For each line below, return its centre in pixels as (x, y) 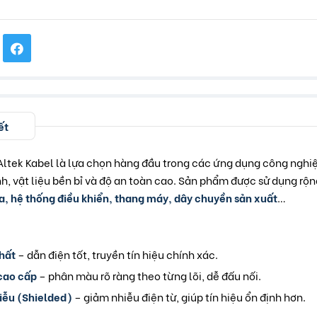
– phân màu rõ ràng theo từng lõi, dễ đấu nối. (149, 276)
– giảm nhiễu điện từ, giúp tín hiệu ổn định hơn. (189, 297)
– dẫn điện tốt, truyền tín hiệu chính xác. (117, 254)
